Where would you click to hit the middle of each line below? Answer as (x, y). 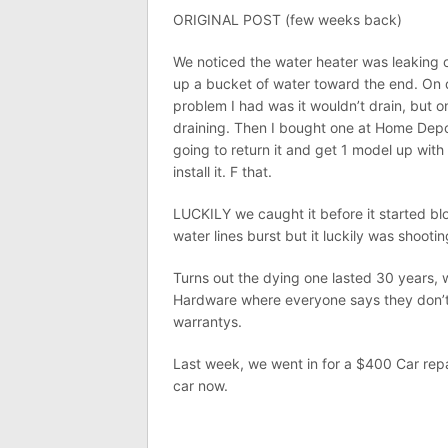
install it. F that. (222, 171)
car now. (200, 385)
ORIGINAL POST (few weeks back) (287, 19)
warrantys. (207, 321)
